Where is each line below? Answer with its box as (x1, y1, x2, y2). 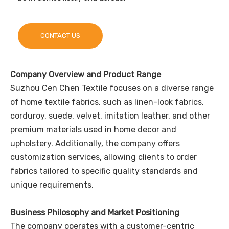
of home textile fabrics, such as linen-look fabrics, (10, 97, 204, 107)
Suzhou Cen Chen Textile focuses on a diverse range (10, 83, 214, 94)
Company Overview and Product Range (10, 70, 161, 80)
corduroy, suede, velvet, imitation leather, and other (10, 111, 210, 121)
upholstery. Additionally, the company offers (10, 139, 180, 149)
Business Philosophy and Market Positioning (10, 208, 179, 218)
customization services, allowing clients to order (10, 152, 197, 163)
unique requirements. (10, 180, 96, 190)
